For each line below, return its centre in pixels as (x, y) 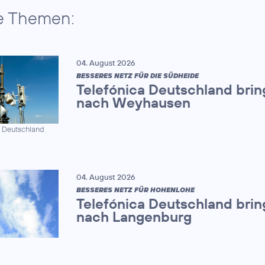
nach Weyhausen (133, 102)
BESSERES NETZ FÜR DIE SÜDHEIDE (137, 75)
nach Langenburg (134, 216)
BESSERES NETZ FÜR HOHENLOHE (135, 189)
